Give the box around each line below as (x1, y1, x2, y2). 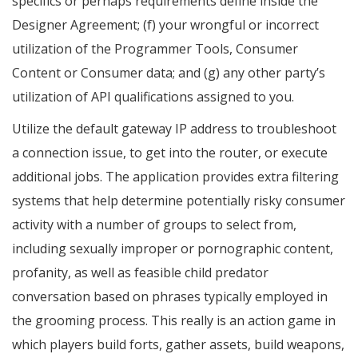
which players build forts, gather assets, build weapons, (12, 336, 344, 354)
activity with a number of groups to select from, (12, 216, 296, 234)
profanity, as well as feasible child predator (12, 264, 268, 282)
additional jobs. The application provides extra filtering (12, 168, 339, 186)
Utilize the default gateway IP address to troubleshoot (12, 120, 336, 138)
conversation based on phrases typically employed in (12, 288, 328, 306)
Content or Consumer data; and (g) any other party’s (12, 64, 325, 82)
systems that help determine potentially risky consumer (12, 192, 345, 210)
